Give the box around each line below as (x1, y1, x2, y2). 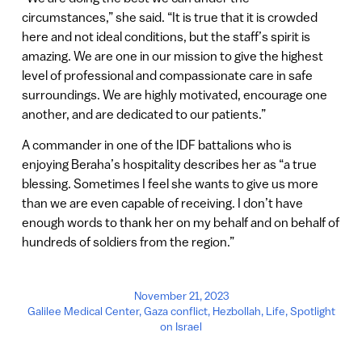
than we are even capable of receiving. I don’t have (21, 195, 303, 210)
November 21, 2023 (133, 288, 229, 302)
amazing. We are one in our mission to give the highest (21, 48, 323, 63)
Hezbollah (212, 304, 261, 318)
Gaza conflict (143, 304, 208, 318)
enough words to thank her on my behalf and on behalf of (21, 214, 339, 229)
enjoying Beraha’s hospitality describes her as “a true (21, 156, 317, 171)
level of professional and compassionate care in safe (21, 67, 313, 82)
